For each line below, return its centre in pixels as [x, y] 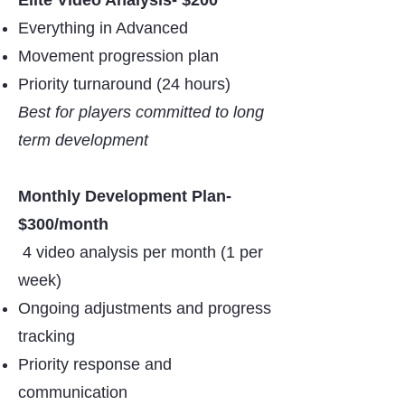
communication [73, 392]
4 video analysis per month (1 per [143, 252]
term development [83, 140]
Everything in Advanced [103, 28]
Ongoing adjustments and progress [145, 308]
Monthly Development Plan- [125, 196]
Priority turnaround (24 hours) [124, 84]
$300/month [63, 224]
